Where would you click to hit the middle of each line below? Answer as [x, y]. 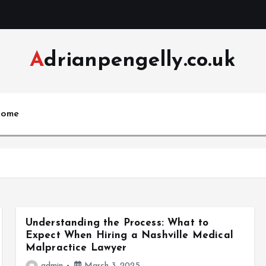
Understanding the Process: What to [117, 223]
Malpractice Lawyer [76, 248]
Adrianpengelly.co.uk [140, 61]
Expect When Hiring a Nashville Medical [129, 235]
